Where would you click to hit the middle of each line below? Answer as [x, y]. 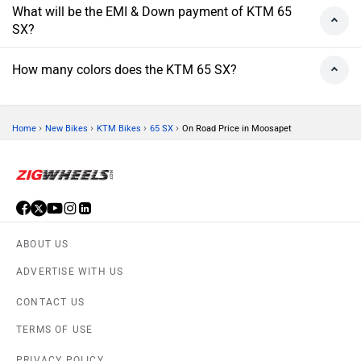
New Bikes [66, 129]
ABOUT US [43, 245]
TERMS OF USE [55, 330]
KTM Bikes [119, 129]
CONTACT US [50, 303]
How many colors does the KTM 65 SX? [124, 70]
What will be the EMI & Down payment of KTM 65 [152, 12]
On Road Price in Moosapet [237, 129]
